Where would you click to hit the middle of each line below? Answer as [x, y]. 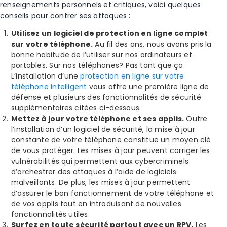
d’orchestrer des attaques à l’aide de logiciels [94, 172]
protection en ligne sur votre [131, 76]
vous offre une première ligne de [148, 87]
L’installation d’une [45, 76]
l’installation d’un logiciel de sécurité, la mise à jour [103, 129]
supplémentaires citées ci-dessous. [76, 108]
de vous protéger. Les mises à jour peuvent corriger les [111, 150]
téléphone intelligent [49, 87]
